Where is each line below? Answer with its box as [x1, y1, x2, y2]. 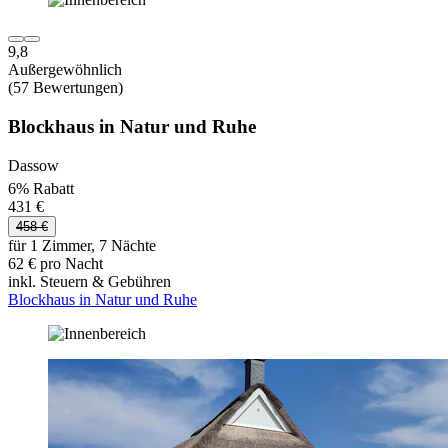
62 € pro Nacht [8, 255, 103, 273]
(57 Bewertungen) [8, 79, 123, 97]
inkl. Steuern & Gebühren [8, 273, 171, 291]
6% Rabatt [8, 180, 74, 198]
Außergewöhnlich [8, 61, 122, 79]
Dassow [8, 156, 59, 174]
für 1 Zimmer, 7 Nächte [8, 237, 156, 255]
